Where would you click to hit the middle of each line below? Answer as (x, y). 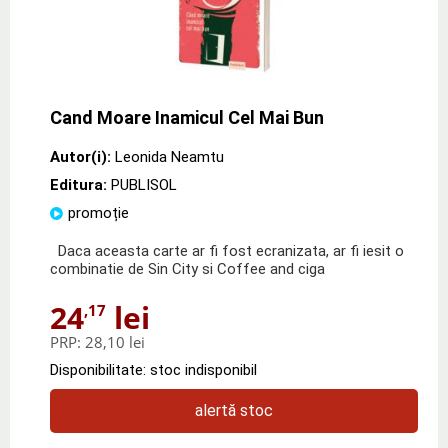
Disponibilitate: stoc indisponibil (153, 369)
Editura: (80, 184)
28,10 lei (115, 341)
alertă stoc (234, 410)
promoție (98, 212)
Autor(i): (80, 156)
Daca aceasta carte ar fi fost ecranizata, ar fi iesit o (227, 250)
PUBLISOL (144, 184)
